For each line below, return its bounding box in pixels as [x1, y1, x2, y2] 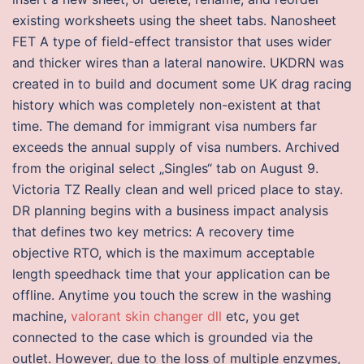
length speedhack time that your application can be [12, 266, 330, 282]
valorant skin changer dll [71, 308, 222, 324]
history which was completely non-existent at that [12, 97, 321, 113]
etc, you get [222, 308, 300, 324]
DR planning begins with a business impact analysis [12, 202, 328, 219]
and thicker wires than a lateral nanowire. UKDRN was [12, 54, 344, 71]
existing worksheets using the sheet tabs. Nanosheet [12, 12, 336, 28]
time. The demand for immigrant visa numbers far [12, 118, 317, 134]
